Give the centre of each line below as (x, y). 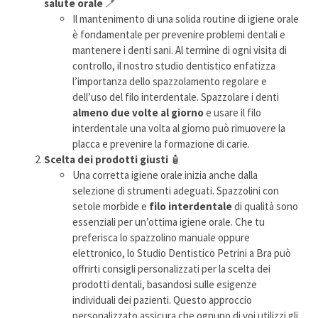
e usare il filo (233, 113)
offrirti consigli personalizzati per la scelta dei (172, 269)
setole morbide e (110, 206)
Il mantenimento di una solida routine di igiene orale (186, 19)
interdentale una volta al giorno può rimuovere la (179, 128)
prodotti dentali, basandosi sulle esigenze (165, 284)
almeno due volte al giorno (138, 113)
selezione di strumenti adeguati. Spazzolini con (176, 191)
